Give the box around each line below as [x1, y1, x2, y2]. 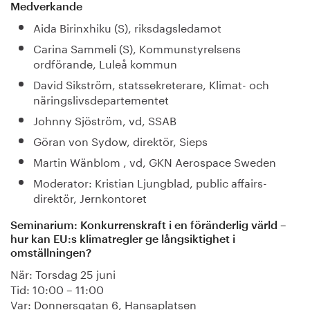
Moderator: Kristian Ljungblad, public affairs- [33, 173, 267, 191]
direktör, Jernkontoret [33, 188, 147, 206]
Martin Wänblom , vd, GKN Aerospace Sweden [33, 152, 276, 170]
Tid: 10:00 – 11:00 [10, 280, 104, 298]
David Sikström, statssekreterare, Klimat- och [33, 75, 269, 93]
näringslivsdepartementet [33, 90, 169, 108]
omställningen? [10, 248, 91, 259]
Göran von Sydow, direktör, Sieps [33, 131, 208, 149]
